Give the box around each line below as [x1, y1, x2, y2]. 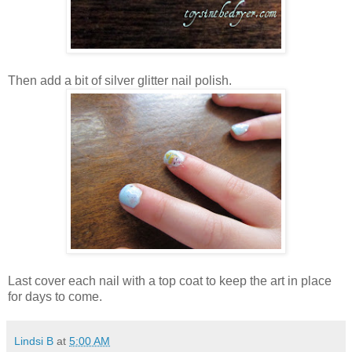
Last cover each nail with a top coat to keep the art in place [8, 274, 332, 288]
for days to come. [8, 290, 102, 304]
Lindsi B [14, 335, 53, 348]
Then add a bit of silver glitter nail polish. [8, 74, 232, 88]
